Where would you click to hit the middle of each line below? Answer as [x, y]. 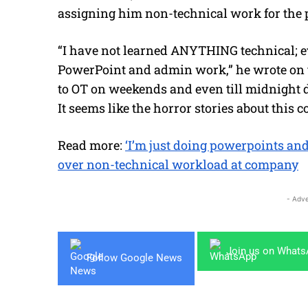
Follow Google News [134, 258]
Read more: [91, 145]
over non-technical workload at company [178, 164]
